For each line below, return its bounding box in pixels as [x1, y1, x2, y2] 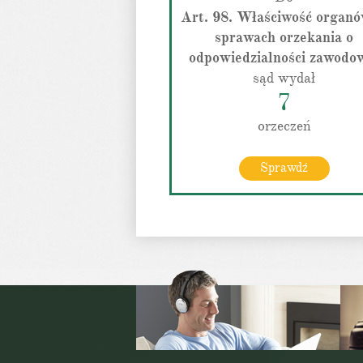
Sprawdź [260, 160, 308, 176]
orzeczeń [257, 117, 311, 135]
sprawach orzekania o [215, 28, 353, 46]
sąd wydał [253, 69, 315, 87]
